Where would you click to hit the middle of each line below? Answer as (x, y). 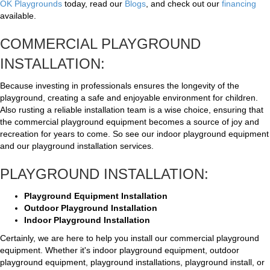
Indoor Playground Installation (87, 220)
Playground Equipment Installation (96, 196)
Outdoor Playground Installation (91, 208)
